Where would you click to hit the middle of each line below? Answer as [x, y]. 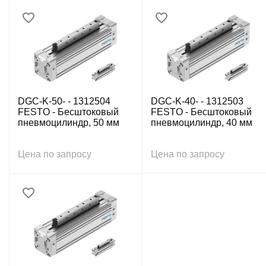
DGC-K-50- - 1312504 [64, 101]
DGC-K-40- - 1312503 [197, 101]
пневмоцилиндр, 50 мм [69, 123]
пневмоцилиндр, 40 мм [202, 123]
